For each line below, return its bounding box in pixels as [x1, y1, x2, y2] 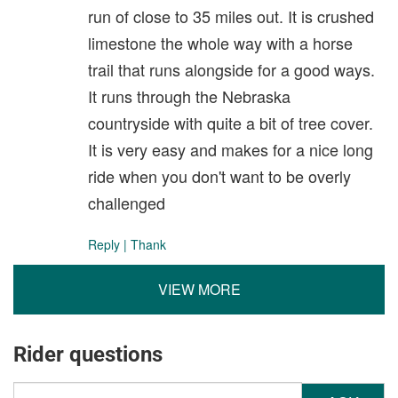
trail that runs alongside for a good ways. [88, 58, 375, 81]
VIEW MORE [157, 279, 241, 299]
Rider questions [13, 342, 163, 367]
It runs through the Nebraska [88, 84, 291, 107]
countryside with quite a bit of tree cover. [88, 111, 373, 134]
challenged [88, 191, 165, 214]
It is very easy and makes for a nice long [88, 138, 373, 161]
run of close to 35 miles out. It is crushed [88, 4, 374, 28]
